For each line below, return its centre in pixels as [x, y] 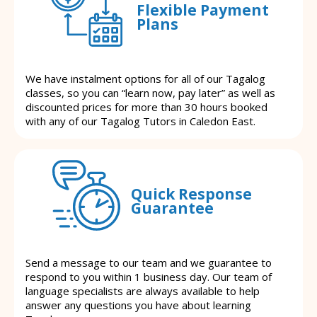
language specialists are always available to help [143, 291]
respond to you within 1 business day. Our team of [149, 277]
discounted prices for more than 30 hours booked [146, 107]
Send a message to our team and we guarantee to [149, 263]
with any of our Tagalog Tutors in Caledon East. [140, 121]
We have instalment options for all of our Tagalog [145, 79]
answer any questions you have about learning [138, 305]
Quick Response [191, 194]
